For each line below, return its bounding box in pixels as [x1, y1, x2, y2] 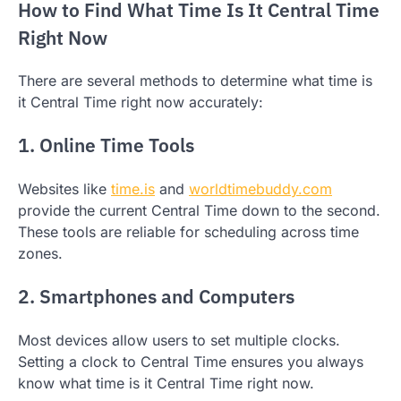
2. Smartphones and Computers [18, 284, 294, 309]
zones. [18, 244, 63, 263]
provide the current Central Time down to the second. [18, 201, 380, 220]
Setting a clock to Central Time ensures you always [18, 352, 363, 371]
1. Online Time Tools [18, 133, 194, 158]
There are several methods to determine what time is [18, 72, 372, 90]
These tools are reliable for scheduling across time [18, 223, 359, 242]
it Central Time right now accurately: [18, 93, 263, 112]
